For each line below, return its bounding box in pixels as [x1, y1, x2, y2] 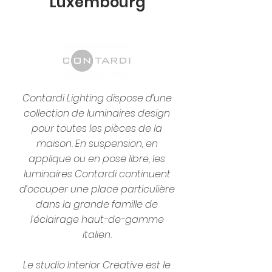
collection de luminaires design [24, 106, 170, 120]
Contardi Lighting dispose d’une [22, 91, 172, 105]
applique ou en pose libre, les [29, 152, 165, 166]
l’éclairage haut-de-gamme [30, 212, 164, 226]
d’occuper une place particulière [19, 182, 175, 196]
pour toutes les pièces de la [32, 121, 162, 135]
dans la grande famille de [36, 197, 158, 211]
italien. [82, 228, 112, 242]
